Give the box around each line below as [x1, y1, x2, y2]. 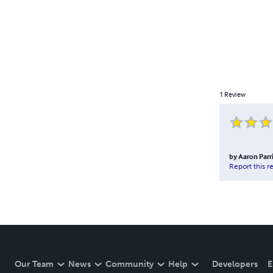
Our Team [15, 259, 54, 269]
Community [105, 259, 154, 269]
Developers [212, 259, 258, 269]
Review [224, 89, 246, 99]
